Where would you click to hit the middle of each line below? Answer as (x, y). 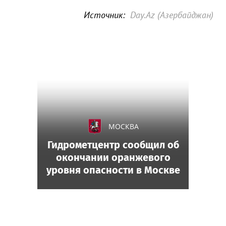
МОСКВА (124, 126)
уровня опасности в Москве (113, 170)
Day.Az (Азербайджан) (172, 15)
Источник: (104, 15)
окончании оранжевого (113, 157)
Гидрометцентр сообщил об (113, 145)
